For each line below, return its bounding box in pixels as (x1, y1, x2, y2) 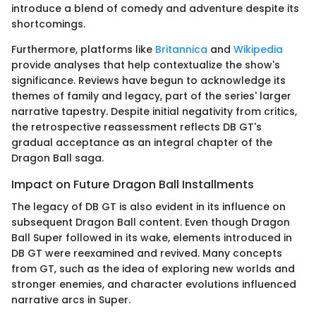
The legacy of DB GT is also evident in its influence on (11, 199, 286, 214)
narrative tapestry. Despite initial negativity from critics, (11, 104, 297, 119)
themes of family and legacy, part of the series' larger (11, 88, 291, 103)
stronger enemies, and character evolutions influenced (11, 276, 296, 291)
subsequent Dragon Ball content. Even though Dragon (11, 214, 290, 229)
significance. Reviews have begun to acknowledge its (11, 73, 286, 87)
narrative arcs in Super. (11, 292, 130, 307)
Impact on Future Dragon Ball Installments (11, 176, 254, 193)
